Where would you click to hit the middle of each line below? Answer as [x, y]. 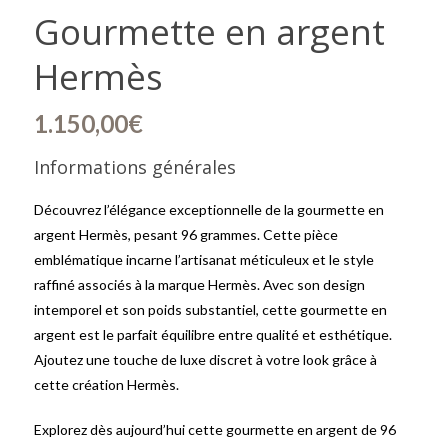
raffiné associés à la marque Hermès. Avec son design [199, 284]
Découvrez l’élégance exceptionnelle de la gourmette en [209, 209]
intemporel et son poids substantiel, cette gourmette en [210, 309]
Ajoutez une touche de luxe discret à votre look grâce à [205, 359]
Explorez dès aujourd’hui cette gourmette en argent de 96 [215, 429]
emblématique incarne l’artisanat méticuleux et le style [204, 259]
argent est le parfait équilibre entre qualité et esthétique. [213, 334]
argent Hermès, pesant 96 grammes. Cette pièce [186, 234]
